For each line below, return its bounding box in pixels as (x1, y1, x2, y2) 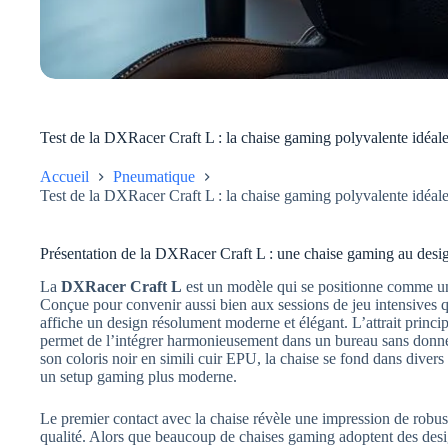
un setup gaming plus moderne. (40, 368, 237, 386)
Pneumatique (113, 167, 195, 185)
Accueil (40, 167, 89, 185)
